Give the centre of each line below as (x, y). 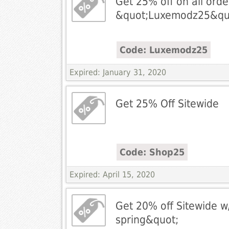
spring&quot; (147, 220)
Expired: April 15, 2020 (112, 175)
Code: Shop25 (152, 152)
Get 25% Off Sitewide (167, 104)
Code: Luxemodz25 (163, 50)
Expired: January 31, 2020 (118, 73)
